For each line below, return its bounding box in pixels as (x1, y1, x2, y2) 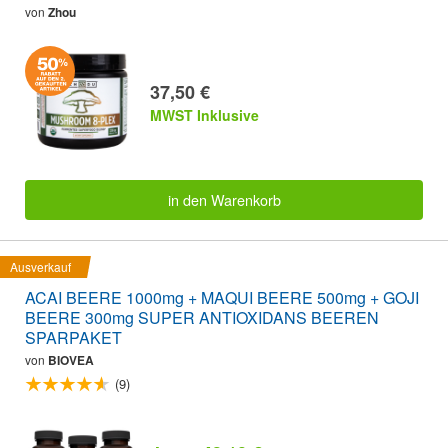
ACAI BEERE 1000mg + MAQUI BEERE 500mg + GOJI (25, 286, 419, 310)
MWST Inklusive (150, 105, 259, 126)
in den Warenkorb (167, 188, 281, 210)
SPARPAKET (25, 326, 122, 350)
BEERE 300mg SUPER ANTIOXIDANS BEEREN (25, 306, 379, 330)
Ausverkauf (10, 258, 71, 276)
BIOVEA (48, 351, 94, 370)
